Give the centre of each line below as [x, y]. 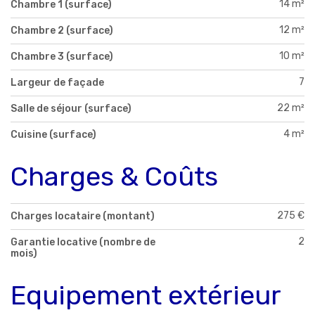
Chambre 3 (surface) [62, 56]
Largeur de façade [57, 82]
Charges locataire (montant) [83, 217]
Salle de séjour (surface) [71, 108]
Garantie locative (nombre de [83, 243]
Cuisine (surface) [53, 134]
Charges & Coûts [114, 176]
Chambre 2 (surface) [62, 30]
